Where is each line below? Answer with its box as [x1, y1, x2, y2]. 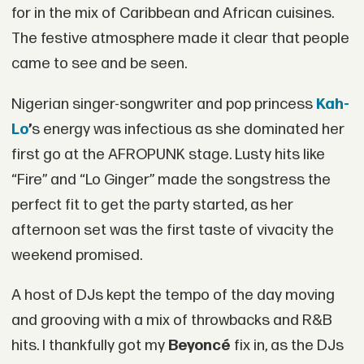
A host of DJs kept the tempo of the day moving [11, 286, 335, 305]
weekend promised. [11, 245, 142, 265]
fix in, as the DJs [230, 336, 344, 356]
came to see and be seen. [11, 54, 187, 73]
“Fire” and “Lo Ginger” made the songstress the [11, 170, 331, 189]
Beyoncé [167, 336, 231, 356]
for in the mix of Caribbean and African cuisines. [11, 3, 334, 23]
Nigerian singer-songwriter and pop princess [11, 94, 316, 114]
